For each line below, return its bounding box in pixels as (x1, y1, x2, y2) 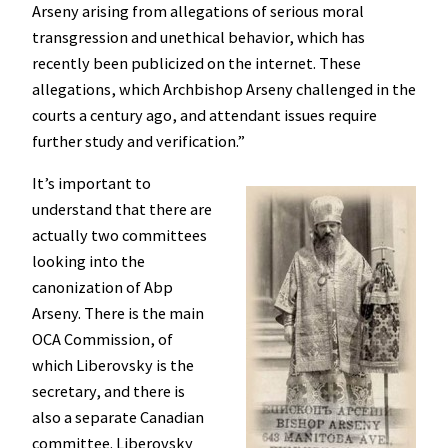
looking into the (32, 251, 145, 272)
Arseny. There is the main (32, 303, 204, 324)
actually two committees (32, 225, 207, 246)
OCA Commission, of (32, 329, 173, 350)
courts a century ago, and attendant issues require (32, 104, 377, 125)
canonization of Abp (32, 277, 173, 298)
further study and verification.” (32, 130, 245, 151)
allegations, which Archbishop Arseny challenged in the (32, 78, 416, 99)
